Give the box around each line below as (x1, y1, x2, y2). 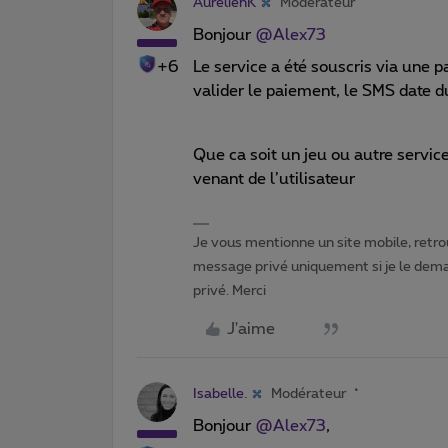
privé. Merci (193, 283, 266, 298)
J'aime (227, 320, 275, 337)
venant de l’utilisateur (193, 170, 355, 187)
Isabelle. (193, 386, 247, 401)
